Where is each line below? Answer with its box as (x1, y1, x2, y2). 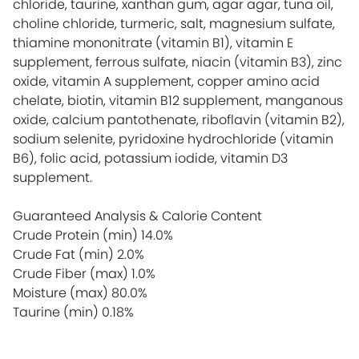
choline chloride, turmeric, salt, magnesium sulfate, (13, 14, 335, 33)
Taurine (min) (13, 302, 99, 321)
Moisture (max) (13, 283, 108, 302)
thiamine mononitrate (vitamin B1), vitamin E (13, 33, 293, 52)
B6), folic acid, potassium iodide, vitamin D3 (13, 148, 288, 167)
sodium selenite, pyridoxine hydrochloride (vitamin (13, 129, 333, 148)
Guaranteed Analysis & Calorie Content (13, 206, 262, 225)
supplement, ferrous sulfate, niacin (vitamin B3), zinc (13, 52, 342, 71)
